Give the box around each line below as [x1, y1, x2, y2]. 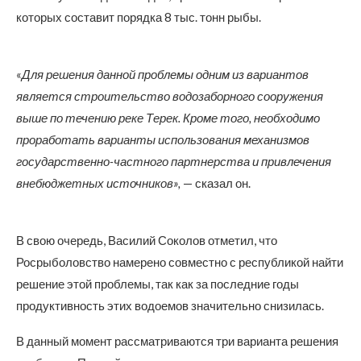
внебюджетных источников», [16, 176, 180, 190]
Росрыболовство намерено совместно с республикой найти [16, 255, 343, 269]
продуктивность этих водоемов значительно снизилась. [16, 298, 324, 313]
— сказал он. [180, 176, 251, 190]
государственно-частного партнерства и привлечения [16, 154, 331, 168]
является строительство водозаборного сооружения [16, 89, 323, 103]
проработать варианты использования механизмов [16, 132, 309, 147]
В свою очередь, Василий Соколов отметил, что [16, 233, 277, 247]
